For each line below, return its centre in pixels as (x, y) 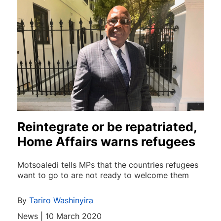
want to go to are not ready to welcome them (103, 175)
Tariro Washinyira (61, 201)
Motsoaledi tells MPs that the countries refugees (108, 165)
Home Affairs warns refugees (106, 142)
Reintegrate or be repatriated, (107, 127)
